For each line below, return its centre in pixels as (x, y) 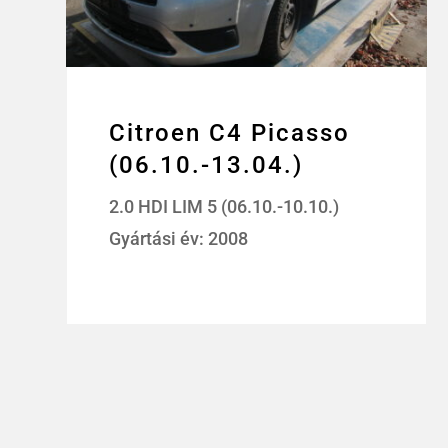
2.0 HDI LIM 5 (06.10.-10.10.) (223, 207)
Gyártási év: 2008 (178, 239)
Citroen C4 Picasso (229, 133)
